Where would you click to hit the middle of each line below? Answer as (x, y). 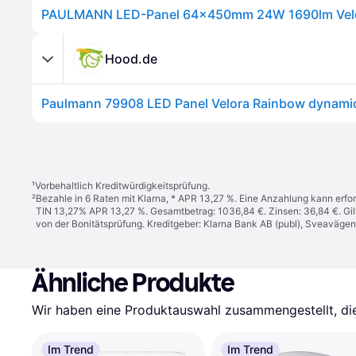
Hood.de (131, 58)
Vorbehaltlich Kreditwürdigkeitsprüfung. (122, 186)
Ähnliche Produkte (133, 283)
